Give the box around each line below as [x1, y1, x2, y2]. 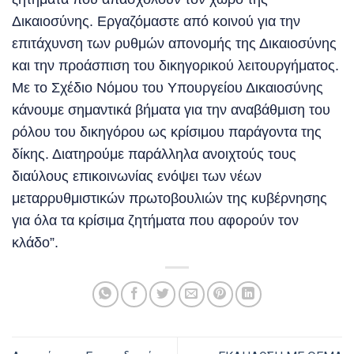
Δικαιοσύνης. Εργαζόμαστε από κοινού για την [12, 13, 300, 30]
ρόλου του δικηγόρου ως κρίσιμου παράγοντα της [12, 124, 322, 141]
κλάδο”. [12, 235, 58, 251]
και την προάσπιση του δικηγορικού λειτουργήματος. [12, 58, 339, 74]
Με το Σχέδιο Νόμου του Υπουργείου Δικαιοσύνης [12, 80, 323, 96]
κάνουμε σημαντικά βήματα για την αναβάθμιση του [12, 102, 330, 119]
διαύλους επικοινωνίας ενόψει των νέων [12, 168, 262, 185]
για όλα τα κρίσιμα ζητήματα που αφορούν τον [12, 213, 299, 229]
